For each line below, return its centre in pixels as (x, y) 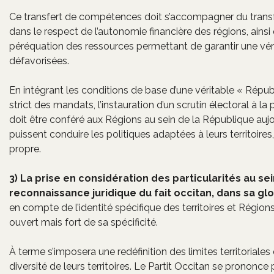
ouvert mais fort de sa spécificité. (83, 222)
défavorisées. (39, 61)
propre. (25, 149)
